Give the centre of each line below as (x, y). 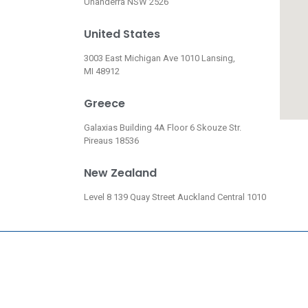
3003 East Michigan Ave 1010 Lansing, (159, 58)
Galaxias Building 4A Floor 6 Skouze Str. (163, 128)
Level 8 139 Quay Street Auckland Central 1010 (175, 197)
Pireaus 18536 (111, 141)
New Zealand (120, 173)
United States (122, 34)
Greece (104, 104)
